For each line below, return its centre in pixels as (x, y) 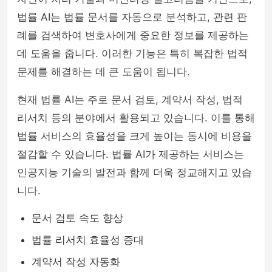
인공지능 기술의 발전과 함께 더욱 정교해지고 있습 (134, 172)
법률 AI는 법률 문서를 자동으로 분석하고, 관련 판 (132, 17)
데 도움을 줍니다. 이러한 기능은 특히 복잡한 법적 (132, 53)
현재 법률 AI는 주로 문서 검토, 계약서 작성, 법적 (130, 100)
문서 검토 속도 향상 (77, 218)
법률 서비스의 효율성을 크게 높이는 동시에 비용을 (134, 136)
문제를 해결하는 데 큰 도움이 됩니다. (104, 72)
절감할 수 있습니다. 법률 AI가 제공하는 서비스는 (131, 154)
